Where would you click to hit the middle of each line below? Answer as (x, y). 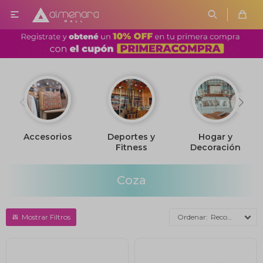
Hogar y (215, 137)
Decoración (215, 147)
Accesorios (48, 137)
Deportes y (131, 137)
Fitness (131, 147)
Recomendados (219, 217)
